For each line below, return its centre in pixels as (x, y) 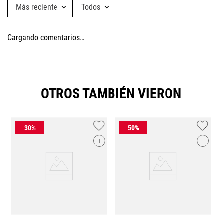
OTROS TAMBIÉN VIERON (111, 93)
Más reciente (37, 7)
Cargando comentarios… (46, 37)
